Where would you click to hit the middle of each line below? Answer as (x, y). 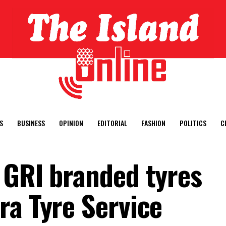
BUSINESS (31, 123)
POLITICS (193, 123)
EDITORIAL (112, 123)
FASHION (153, 123)
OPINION (71, 123)
